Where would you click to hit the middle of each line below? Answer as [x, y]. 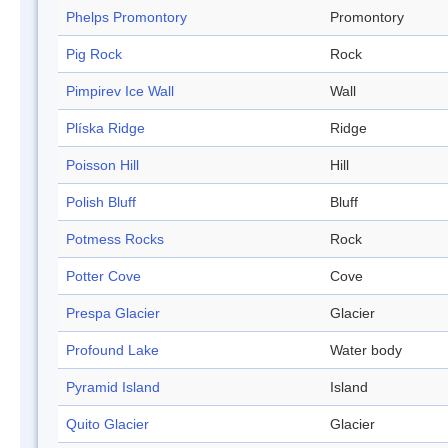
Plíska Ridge [105, 128]
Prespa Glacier [113, 313]
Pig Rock [94, 54]
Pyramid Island [113, 387]
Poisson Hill [102, 165]
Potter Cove [103, 276]
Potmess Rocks [115, 239]
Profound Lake [112, 350]
